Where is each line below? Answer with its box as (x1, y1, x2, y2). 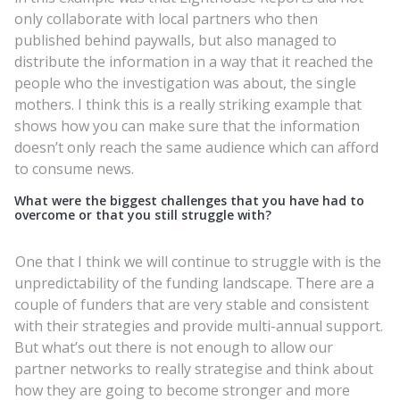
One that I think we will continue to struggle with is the (14, 251, 381, 271)
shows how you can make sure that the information (14, 115, 360, 136)
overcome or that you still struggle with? (14, 205, 271, 223)
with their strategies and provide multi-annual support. (14, 315, 383, 336)
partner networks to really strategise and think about (14, 358, 373, 379)
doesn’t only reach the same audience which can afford (14, 137, 379, 157)
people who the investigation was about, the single (14, 72, 356, 93)
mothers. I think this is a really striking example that (14, 94, 362, 114)
